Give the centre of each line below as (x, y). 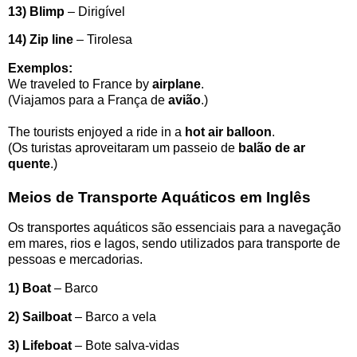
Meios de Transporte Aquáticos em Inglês (159, 198)
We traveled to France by (80, 84)
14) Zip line (41, 40)
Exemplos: (40, 69)
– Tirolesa (103, 40)
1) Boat (29, 288)
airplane (177, 84)
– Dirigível (95, 11)
